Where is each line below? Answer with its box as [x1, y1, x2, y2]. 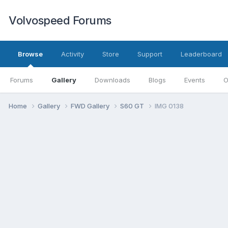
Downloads [95, 76, 130, 84]
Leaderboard [181, 50, 222, 58]
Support [137, 50, 162, 58]
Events [184, 76, 205, 84]
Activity [61, 50, 84, 58]
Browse [18, 50, 43, 58]
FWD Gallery [71, 101, 111, 110]
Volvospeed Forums [9, 14, 111, 27]
